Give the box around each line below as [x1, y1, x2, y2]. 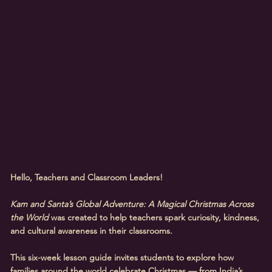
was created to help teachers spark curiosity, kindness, [49, 211, 260, 223]
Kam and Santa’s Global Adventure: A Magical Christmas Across [10, 198, 254, 209]
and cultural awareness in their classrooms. [10, 225, 173, 236]
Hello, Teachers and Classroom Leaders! [10, 171, 163, 183]
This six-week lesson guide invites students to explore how [10, 251, 234, 263]
